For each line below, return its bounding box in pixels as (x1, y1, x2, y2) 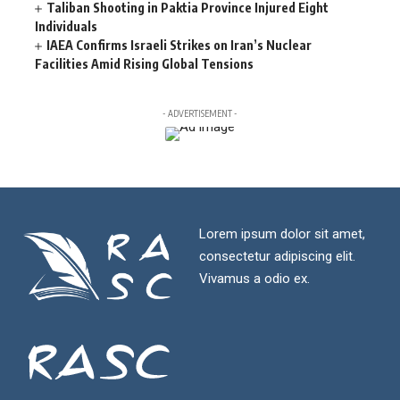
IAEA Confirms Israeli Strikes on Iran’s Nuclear (46, 37, 312, 53)
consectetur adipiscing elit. (198, 248, 355, 264)
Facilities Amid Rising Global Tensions (35, 56, 254, 71)
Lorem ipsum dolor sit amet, (198, 226, 365, 242)
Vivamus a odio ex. (198, 271, 310, 287)
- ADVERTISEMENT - (162, 108, 237, 119)
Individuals (35, 19, 97, 34)
